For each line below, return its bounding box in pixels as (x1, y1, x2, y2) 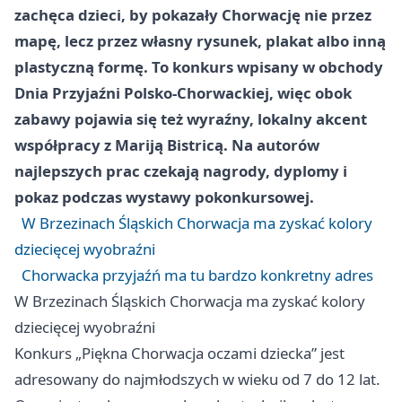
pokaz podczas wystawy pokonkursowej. (14, 187, 314, 207)
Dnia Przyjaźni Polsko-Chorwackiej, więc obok (14, 83, 352, 103)
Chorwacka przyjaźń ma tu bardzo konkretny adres (22, 265, 373, 285)
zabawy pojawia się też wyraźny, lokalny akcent (14, 109, 367, 129)
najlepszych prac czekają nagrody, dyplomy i (14, 161, 347, 181)
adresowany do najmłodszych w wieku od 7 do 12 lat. (14, 369, 380, 389)
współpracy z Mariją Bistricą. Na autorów (14, 135, 319, 155)
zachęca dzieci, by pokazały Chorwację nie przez (14, 4, 371, 25)
